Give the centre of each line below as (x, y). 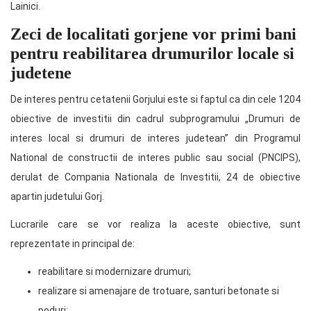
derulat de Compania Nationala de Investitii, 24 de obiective (155, 177)
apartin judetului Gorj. (57, 196)
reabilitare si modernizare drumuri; (115, 271)
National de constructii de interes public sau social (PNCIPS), (155, 157)
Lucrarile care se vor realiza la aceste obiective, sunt (155, 224)
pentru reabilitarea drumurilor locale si (152, 53)
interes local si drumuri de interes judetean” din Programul (155, 138)
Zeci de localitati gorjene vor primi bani (153, 34)
